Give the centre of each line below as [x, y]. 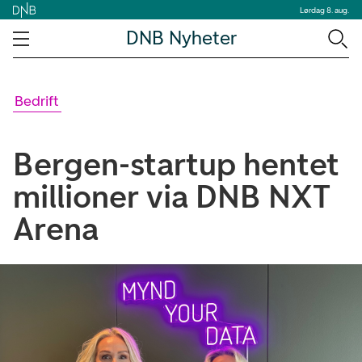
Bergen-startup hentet [176, 164]
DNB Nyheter [181, 38]
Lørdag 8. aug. [324, 10]
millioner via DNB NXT [172, 196]
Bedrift [37, 101]
